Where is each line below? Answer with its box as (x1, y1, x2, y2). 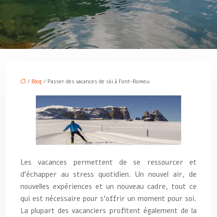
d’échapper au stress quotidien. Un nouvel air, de (20, 170, 197, 179)
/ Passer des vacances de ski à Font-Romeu (42, 78, 150, 85)
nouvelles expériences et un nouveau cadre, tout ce (20, 182, 197, 191)
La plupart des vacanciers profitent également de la (20, 206, 197, 216)
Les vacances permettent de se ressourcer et (20, 157, 197, 167)
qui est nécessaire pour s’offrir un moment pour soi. (20, 194, 197, 203)
